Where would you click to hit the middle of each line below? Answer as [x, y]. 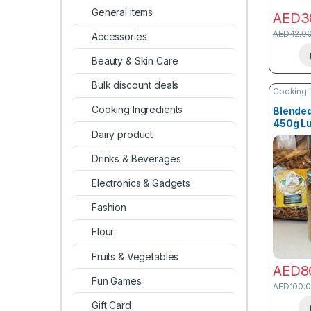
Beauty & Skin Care [135, 61]
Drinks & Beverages [136, 158]
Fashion [109, 208]
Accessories [119, 36]
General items [123, 12]
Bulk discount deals [135, 85]
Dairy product [123, 134]
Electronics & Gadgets [141, 183]
